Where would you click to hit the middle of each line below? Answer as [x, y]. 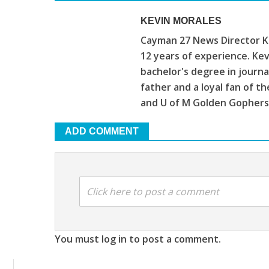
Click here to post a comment [153, 192]
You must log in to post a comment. [138, 239]
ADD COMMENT [101, 131]
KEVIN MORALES [181, 21]
